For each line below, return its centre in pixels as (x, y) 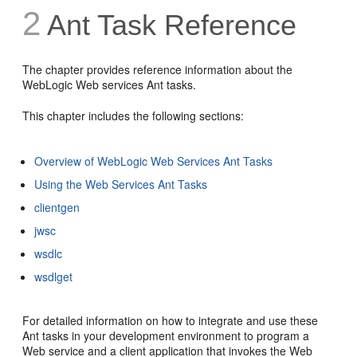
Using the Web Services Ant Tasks (121, 184)
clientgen (57, 207)
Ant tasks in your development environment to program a (166, 335)
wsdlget (54, 276)
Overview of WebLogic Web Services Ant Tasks (154, 161)
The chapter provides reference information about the (158, 69)
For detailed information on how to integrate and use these (171, 320)
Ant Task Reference (169, 25)
